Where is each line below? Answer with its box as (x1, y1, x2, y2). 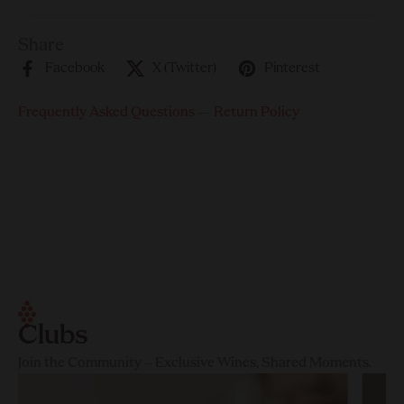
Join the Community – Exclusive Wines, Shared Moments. (18, 355, 372, 371)
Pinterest (264, 61, 320, 76)
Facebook (45, 61, 105, 76)
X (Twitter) (152, 61, 216, 76)
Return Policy (214, 106, 299, 120)
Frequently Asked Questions (18, 106, 195, 120)
